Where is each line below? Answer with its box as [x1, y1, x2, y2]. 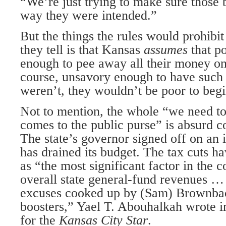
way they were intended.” [20, 8, 157, 23]
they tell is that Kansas [20, 42, 144, 57]
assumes [144, 42, 191, 57]
